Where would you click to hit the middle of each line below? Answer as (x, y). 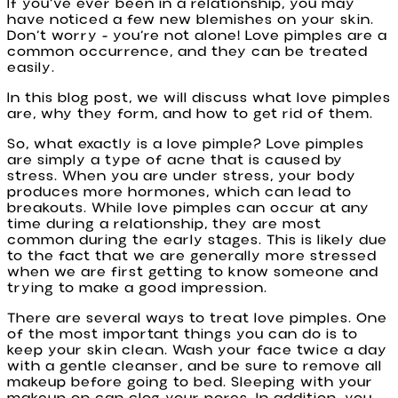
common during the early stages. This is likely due (197, 240)
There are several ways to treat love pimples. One (197, 318)
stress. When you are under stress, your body (182, 176)
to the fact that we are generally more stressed (192, 256)
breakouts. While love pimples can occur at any (188, 208)
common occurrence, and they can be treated (187, 52)
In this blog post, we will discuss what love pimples (199, 98)
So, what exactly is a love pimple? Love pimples (186, 144)
